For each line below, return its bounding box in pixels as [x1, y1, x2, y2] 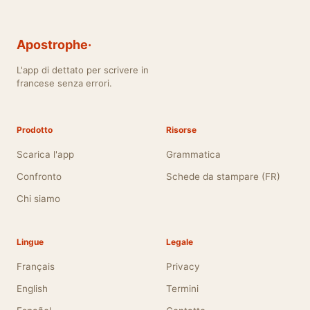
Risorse [166, 125, 197, 135]
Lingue [17, 237, 44, 247]
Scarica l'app [17, 149, 74, 160]
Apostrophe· [17, 37, 91, 52]
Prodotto [17, 125, 53, 135]
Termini [166, 283, 199, 294]
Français [17, 261, 55, 272]
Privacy [166, 261, 200, 272]
